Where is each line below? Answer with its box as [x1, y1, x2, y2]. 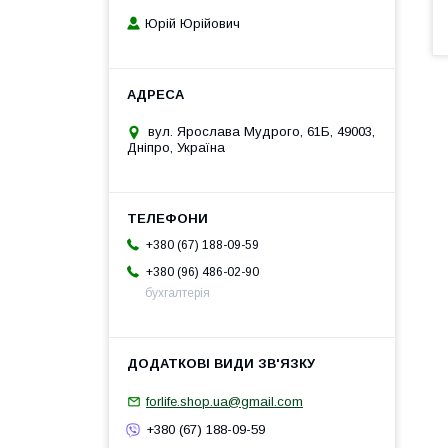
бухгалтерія [145, 286, 210, 301]
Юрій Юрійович [145, 16, 240, 32]
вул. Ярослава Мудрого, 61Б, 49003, [148, 124, 375, 140]
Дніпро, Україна [127, 140, 225, 156]
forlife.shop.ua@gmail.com [146, 393, 303, 409]
